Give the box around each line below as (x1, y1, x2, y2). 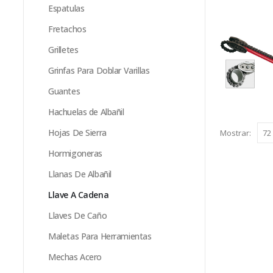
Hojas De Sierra (48, 127, 107, 138)
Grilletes (48, 44, 79, 55)
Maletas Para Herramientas (48, 230, 152, 242)
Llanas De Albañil (48, 168, 112, 180)
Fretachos (48, 23, 87, 35)
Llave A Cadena (48, 189, 109, 200)
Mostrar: (220, 127, 251, 139)
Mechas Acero (48, 251, 102, 263)
